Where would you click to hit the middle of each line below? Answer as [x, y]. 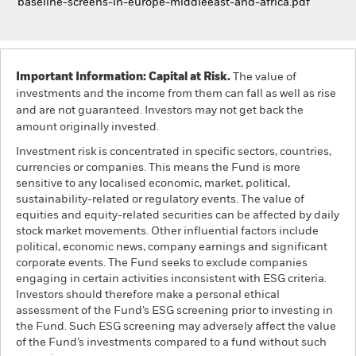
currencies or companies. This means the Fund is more [158, 168]
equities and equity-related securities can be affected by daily [178, 215]
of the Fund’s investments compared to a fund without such [171, 342]
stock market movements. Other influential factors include [167, 231]
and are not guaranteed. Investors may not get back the [160, 110]
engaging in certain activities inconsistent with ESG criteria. [171, 279]
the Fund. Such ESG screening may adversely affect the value [176, 327]
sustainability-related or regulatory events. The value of [160, 199]
